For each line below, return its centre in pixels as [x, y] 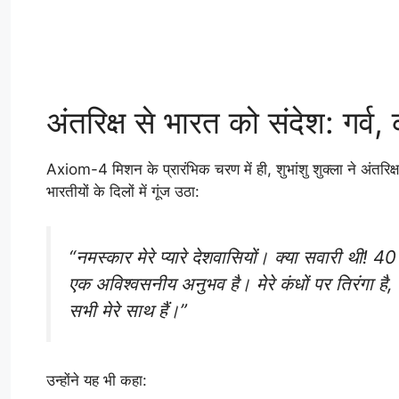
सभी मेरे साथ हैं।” [128, 310]
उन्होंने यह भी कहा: [97, 380]
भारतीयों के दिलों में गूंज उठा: [123, 192]
